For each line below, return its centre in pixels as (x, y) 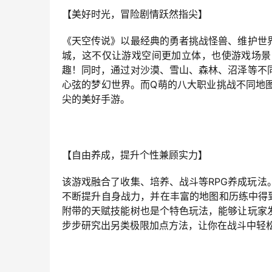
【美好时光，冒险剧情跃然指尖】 (135, 14)
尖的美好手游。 (96, 99)
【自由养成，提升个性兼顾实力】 (135, 155)
